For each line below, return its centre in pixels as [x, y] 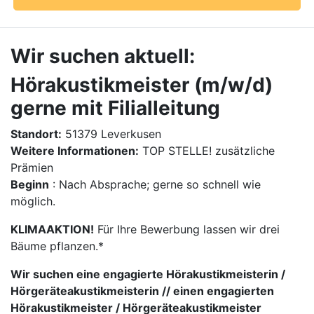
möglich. [33, 201]
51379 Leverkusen [111, 134]
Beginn [30, 184]
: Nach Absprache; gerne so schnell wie [155, 184]
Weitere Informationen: [75, 151]
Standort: [36, 134]
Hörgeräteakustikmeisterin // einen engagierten [142, 291]
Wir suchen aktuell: [103, 56]
